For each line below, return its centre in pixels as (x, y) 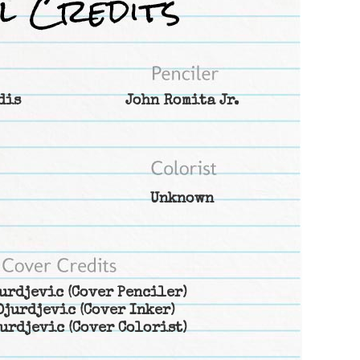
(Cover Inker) (125, 311)
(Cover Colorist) (125, 329)
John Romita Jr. (182, 102)
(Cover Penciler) (125, 294)
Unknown (182, 200)
